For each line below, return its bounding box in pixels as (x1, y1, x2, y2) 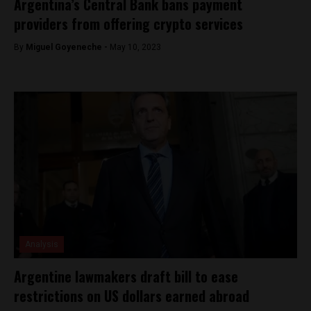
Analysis (25, 239, 58, 249)
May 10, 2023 (110, 42, 161, 52)
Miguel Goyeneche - (26, 42, 110, 52)
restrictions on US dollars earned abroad (14, 285, 249, 306)
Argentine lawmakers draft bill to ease (14, 266, 238, 287)
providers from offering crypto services (14, 13, 246, 34)
